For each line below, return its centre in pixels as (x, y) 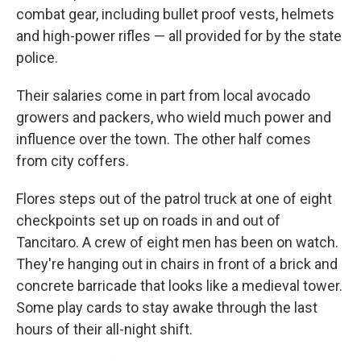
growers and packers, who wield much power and (174, 117)
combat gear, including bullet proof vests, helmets (175, 14)
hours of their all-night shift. (104, 329)
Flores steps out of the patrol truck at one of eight (174, 199)
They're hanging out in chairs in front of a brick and (177, 264)
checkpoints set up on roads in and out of (148, 220)
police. (37, 58)
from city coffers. (73, 161)
